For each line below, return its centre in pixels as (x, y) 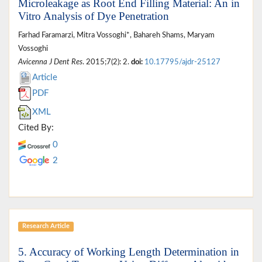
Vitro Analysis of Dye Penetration (94, 16)
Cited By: (36, 127)
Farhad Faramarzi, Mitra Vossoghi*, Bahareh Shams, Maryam (116, 35)
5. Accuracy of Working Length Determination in (129, 251)
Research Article (46, 226)
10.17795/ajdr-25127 (182, 62)
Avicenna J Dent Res (50, 62)
